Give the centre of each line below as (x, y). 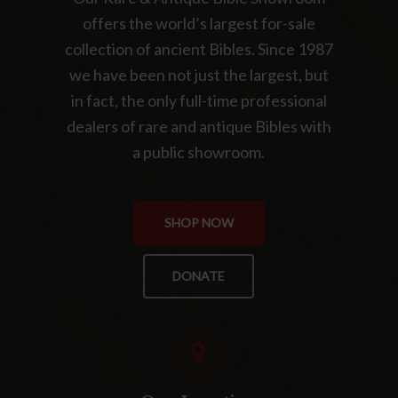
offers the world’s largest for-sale (199, 24)
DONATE (199, 276)
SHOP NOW (199, 223)
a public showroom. (199, 152)
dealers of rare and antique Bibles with (199, 127)
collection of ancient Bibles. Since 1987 (199, 49)
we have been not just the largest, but (199, 75)
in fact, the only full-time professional (199, 101)
